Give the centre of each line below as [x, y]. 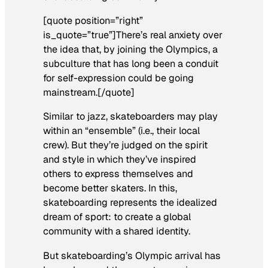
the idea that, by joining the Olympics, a [130, 50]
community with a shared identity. [117, 232]
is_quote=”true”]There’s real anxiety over [133, 35]
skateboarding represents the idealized [130, 203]
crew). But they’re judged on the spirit [125, 145]
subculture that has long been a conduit [131, 64]
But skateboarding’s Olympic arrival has [132, 255]
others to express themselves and [118, 174]
